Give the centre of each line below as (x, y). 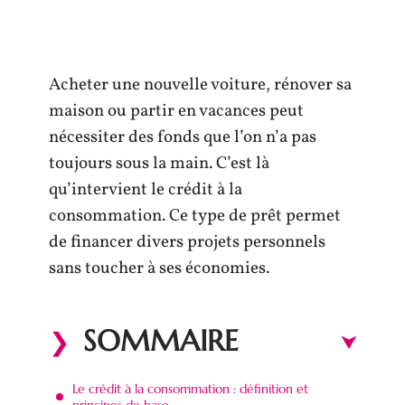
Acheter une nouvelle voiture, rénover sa (200, 85)
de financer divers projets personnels (187, 242)
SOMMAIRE (161, 340)
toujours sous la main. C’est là (159, 164)
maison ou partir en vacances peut (176, 111)
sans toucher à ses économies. (159, 268)
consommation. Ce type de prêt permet (195, 216)
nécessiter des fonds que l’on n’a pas (183, 137)
